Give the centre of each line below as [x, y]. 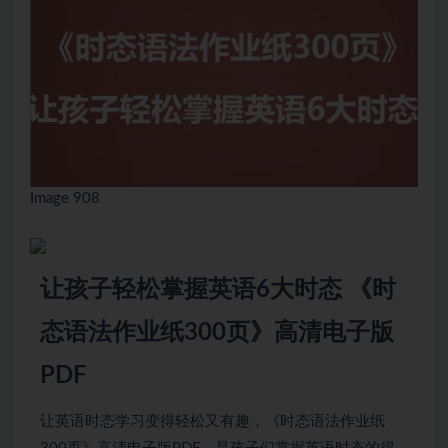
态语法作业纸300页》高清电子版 [217, 332]
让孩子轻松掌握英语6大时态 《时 [218, 289]
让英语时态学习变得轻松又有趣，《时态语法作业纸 [212, 421]
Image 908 [65, 199]
